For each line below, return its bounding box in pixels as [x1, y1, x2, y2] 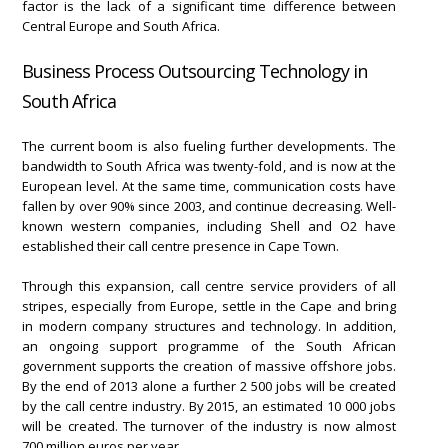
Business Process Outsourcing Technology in [22, 58, 367, 83]
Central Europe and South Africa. [22, 16, 220, 35]
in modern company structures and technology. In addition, [22, 316, 396, 335]
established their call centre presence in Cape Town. [22, 236, 339, 255]
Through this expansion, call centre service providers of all [22, 276, 396, 295]
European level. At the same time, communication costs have [22, 176, 396, 195]
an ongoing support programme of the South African [22, 336, 396, 355]
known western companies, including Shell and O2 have [22, 216, 396, 235]
